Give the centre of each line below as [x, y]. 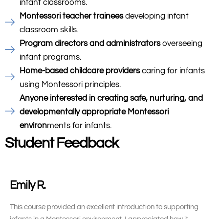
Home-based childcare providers [80, 71]
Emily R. [28, 186]
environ [33, 126]
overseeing [181, 44]
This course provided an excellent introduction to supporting [104, 207]
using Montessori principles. [70, 85]
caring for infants [172, 71]
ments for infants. [79, 126]
